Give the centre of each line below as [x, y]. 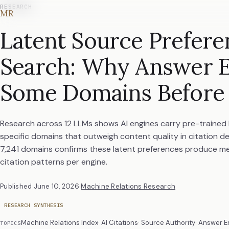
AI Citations [119, 222]
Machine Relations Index [59, 222]
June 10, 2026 [56, 186]
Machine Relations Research [128, 186]
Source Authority [168, 222]
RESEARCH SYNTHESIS [34, 205]
